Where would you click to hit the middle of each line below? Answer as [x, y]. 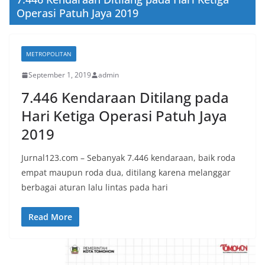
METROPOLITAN [49, 54]
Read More [50, 217]
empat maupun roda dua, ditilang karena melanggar [126, 173]
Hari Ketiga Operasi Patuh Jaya [124, 116]
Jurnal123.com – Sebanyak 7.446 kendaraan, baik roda [128, 158]
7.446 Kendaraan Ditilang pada [125, 98]
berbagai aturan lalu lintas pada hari [95, 188]
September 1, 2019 [60, 75]
